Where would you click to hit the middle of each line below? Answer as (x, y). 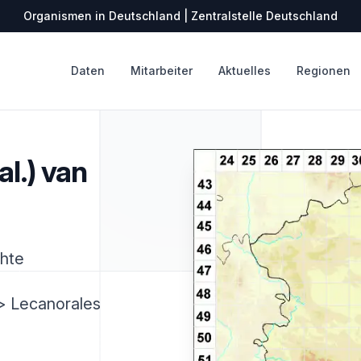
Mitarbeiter (162, 71)
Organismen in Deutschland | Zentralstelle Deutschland (180, 16)
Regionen (324, 71)
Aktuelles (245, 71)
